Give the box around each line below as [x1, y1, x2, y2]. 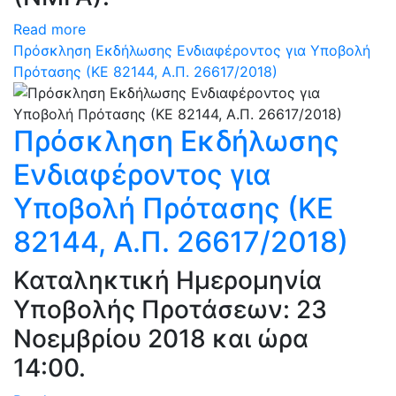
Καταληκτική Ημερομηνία [13, 265, 322, 295]
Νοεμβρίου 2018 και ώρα [13, 324, 308, 354]
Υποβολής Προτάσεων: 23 [13, 294, 327, 324]
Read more [13, 20, 86, 38]
